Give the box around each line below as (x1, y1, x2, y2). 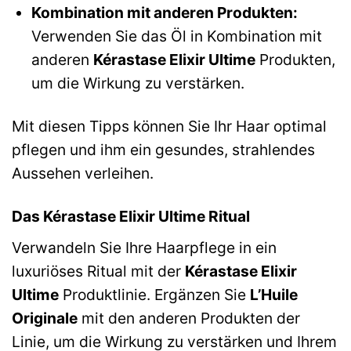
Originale (12, 308, 78, 327)
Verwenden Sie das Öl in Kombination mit (31, 27, 322, 46)
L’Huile (250, 284, 298, 304)
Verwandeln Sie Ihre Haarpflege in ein (12, 237, 277, 257)
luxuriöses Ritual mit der (12, 261, 185, 280)
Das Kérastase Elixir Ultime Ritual (12, 207, 250, 226)
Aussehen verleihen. (12, 164, 154, 183)
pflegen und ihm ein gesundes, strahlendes (12, 140, 315, 160)
